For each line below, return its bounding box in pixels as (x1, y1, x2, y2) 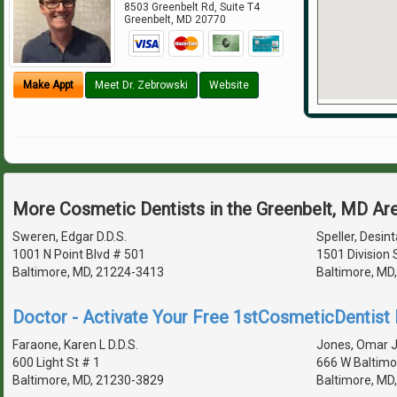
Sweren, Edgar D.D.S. (12, 229, 127, 244)
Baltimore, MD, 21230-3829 (12, 372, 164, 387)
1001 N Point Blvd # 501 (12, 246, 145, 261)
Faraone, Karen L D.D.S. (12, 337, 138, 352)
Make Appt (23, 79, 74, 92)
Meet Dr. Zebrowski (95, 79, 188, 92)
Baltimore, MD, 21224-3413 (12, 264, 164, 279)
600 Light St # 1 (12, 354, 100, 370)
